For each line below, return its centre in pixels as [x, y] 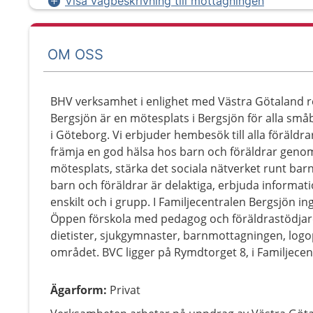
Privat [125, 290]
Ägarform [77, 290]
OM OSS [75, 54]
